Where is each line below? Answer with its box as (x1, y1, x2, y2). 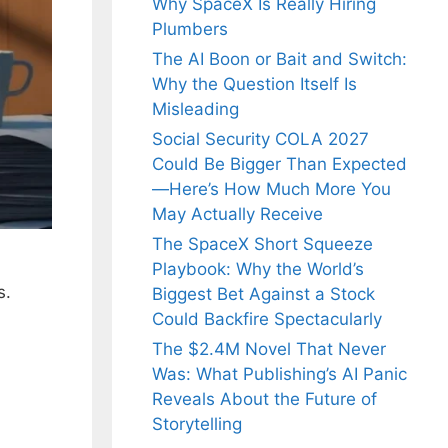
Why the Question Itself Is (152, 74, 357, 95)
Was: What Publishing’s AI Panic (152, 364, 407, 385)
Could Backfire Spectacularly (152, 309, 382, 330)
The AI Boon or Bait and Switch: (152, 49, 407, 70)
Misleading (152, 99, 239, 120)
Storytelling (152, 414, 242, 435)
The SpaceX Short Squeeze (152, 234, 373, 255)
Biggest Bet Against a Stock (152, 284, 375, 305)
